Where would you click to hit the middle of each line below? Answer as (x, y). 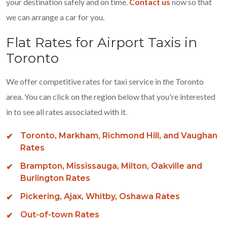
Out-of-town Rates (60, 215)
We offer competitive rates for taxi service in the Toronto (105, 81)
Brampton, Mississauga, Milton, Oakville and (111, 166)
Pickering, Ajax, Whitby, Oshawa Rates (100, 196)
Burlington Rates (55, 178)
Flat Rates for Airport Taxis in (102, 43)
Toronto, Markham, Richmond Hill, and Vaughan (119, 136)
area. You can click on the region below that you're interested (111, 97)
